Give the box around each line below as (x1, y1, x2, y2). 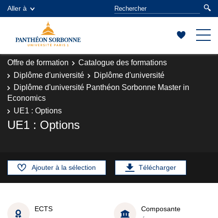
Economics (7, 94, 46, 102)
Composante (141, 204, 181, 213)
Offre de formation (7, 58, 69, 67)
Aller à (7, 4, 27, 12)
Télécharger (139, 163, 176, 171)
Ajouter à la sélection (32, 163, 96, 171)
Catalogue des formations (78, 58, 167, 67)
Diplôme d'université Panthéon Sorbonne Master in (14, 83, 189, 91)
